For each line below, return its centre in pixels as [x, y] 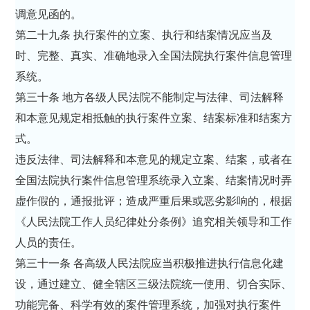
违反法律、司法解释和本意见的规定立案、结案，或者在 [154, 159]
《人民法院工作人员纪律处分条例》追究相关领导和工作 [154, 221]
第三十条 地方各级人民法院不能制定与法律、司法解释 [150, 97]
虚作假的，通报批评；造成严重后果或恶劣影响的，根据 [154, 201]
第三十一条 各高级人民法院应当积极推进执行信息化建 [150, 263]
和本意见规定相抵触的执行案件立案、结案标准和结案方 [154, 118]
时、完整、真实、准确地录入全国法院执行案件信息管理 [154, 55]
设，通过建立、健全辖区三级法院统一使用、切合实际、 [154, 284]
